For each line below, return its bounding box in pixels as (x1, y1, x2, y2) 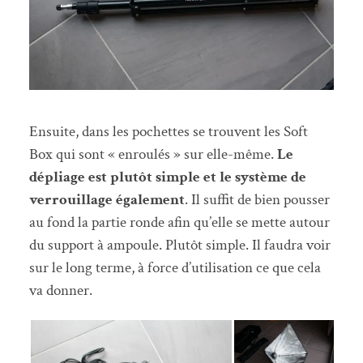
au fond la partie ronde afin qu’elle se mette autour (28, 212, 330, 233)
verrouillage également (28, 190, 185, 211)
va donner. (28, 280, 92, 301)
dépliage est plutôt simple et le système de (28, 167, 306, 188)
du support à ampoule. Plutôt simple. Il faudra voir (28, 235, 331, 256)
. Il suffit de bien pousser (184, 190, 330, 211)
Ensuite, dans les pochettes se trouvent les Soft (28, 122, 308, 143)
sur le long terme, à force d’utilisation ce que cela (28, 258, 321, 279)
